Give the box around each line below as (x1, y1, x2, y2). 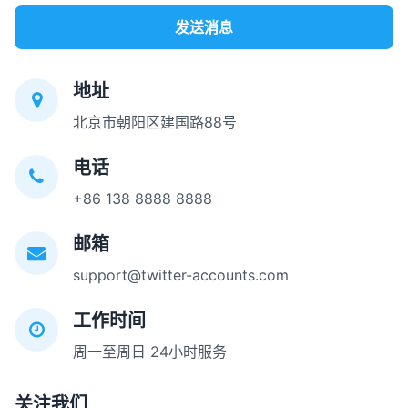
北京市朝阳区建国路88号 (73, 113, 237, 131)
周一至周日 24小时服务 (73, 342, 227, 361)
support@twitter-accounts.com (73, 266, 289, 284)
